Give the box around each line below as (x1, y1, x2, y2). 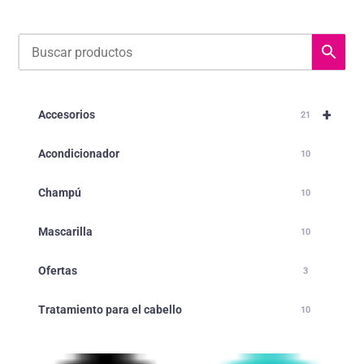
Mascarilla (38, 225, 93, 239)
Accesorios (38, 108, 96, 122)
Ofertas (38, 264, 78, 278)
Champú (38, 186, 82, 200)
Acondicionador (38, 147, 120, 161)
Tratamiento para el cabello (38, 303, 183, 317)
